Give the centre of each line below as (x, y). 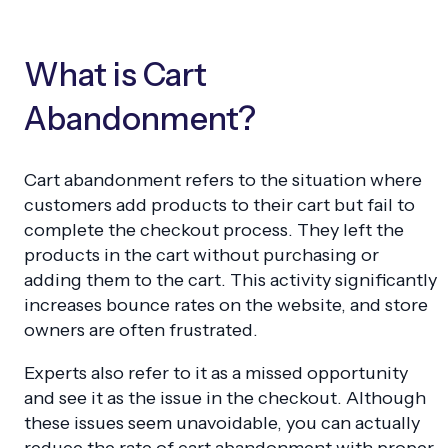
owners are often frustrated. (141, 329)
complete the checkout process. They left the (214, 229)
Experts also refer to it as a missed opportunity (216, 372)
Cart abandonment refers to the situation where (223, 179)
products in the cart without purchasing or (201, 254)
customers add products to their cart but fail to (219, 204)
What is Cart (115, 75)
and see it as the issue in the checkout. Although (225, 397)
